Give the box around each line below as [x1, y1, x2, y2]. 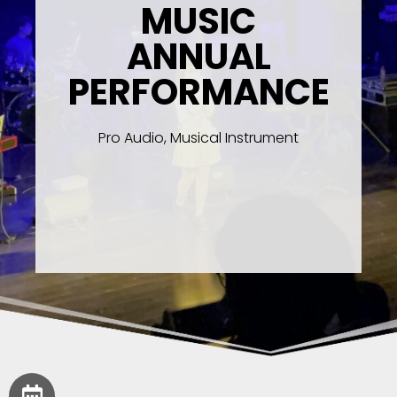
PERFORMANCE [68, 66, 331, 117]
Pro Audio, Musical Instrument [98, 127, 299, 148]
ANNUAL [126, 31, 271, 82]
